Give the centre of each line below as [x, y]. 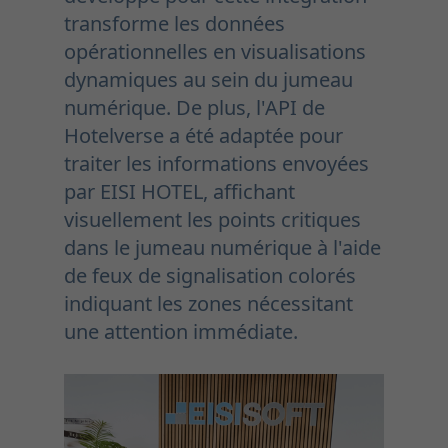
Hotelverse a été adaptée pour [203, 135]
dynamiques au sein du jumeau [208, 79]
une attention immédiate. [181, 331]
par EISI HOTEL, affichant [179, 191]
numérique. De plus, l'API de [194, 107]
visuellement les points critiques [212, 219]
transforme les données [174, 23]
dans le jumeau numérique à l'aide [222, 247]
